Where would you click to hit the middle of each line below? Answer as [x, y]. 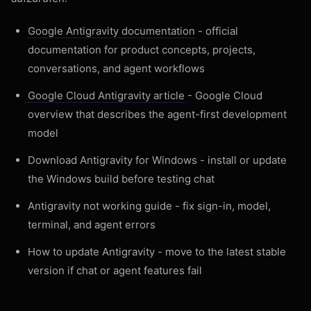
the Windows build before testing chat [121, 179]
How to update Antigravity [91, 252]
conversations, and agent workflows [116, 68]
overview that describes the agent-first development [157, 114]
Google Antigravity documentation [111, 31]
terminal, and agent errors [92, 225]
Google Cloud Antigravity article [106, 95]
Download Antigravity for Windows [112, 160]
